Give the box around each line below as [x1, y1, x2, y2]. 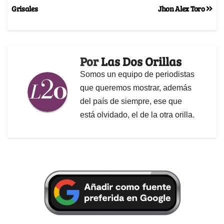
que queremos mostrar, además [80, 83, 191, 92]
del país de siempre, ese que [80, 97, 182, 106]
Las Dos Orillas [101, 53, 181, 70]
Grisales [11, 3, 38, 14]
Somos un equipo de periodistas [80, 70, 194, 79]
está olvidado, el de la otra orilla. [80, 110, 194, 119]
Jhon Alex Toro [157, 3, 206, 14]
